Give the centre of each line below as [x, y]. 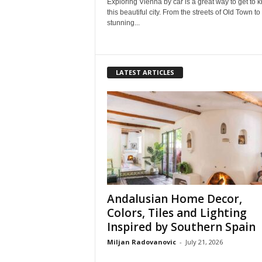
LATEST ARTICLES [145, 72]
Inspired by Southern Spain [181, 227]
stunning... [123, 23]
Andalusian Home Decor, [174, 199]
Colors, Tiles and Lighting [177, 213]
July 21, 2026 [204, 242]
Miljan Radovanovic [141, 242]
